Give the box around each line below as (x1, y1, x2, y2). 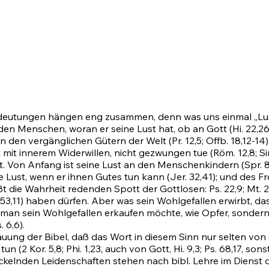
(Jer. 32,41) (167, 171, 216, 183)
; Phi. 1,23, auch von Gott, (62, 243, 174, 255)
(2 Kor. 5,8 (19, 243, 62, 255)
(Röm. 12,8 (210, 147, 255, 159)
